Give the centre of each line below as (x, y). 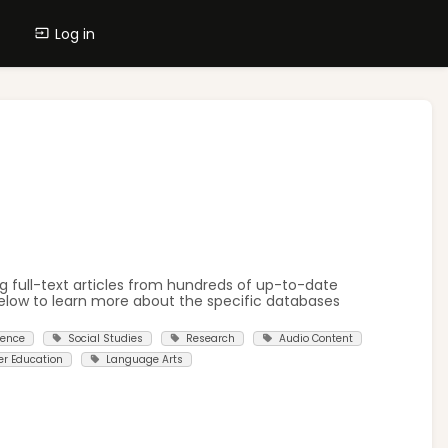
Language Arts (145, 360)
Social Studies (106, 338)
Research (211, 338)
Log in (75, 34)
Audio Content (315, 338)
